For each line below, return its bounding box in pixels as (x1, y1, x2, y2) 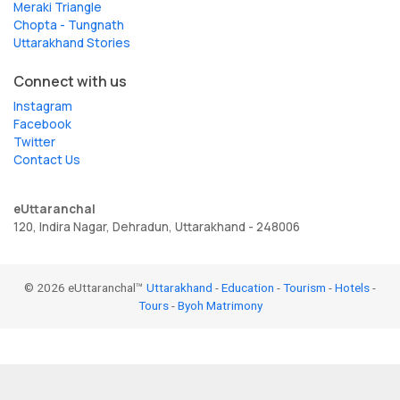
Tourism (283, 279, 326, 295)
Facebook (13, 115, 71, 132)
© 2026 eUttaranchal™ (24, 279, 146, 295)
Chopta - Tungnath (13, 16, 124, 33)
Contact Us (13, 151, 80, 168)
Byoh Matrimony (177, 297, 262, 312)
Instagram (13, 97, 72, 114)
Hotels (335, 279, 370, 295)
